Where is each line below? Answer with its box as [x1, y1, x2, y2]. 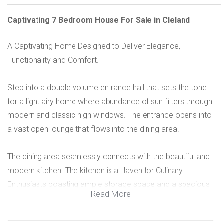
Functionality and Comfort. [7, 55, 99, 65]
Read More [90, 189, 131, 199]
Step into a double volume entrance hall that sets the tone [7, 83, 207, 92]
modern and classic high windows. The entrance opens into [7, 110, 212, 120]
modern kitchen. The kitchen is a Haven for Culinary [7, 166, 183, 175]
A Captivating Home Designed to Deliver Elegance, [7, 41, 180, 51]
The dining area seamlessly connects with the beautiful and [7, 152, 210, 161]
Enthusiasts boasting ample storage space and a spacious [7, 180, 210, 189]
